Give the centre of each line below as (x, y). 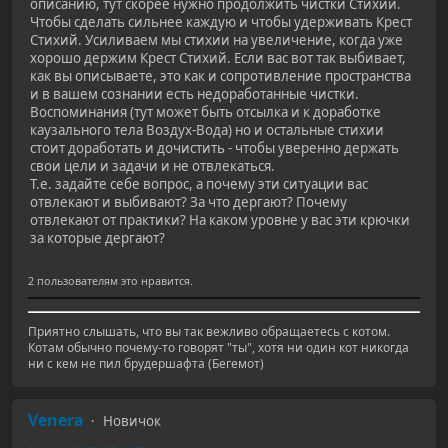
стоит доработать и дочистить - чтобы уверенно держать (214, 147)
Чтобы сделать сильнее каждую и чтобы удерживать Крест (221, 21)
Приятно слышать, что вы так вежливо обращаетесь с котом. (209, 332)
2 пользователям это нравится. (110, 281)
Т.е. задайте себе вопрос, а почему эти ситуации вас (199, 183)
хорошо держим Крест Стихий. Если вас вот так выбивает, (218, 57)
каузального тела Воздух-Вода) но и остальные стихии (207, 129)
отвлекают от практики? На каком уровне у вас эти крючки (220, 219)
